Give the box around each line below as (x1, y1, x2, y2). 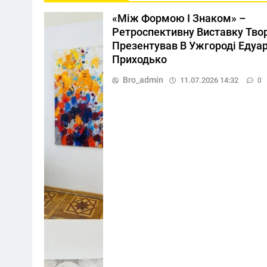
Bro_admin (122, 74, 163, 85)
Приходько (111, 53, 167, 66)
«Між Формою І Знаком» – (111, 12, 246, 24)
